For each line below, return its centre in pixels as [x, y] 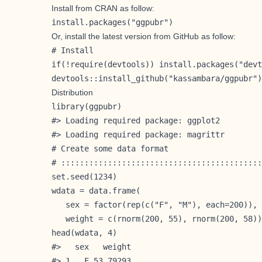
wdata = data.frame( [96, 190]
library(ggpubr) [87, 106]
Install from [73, 8]
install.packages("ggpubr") [112, 22]
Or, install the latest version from [112, 36]
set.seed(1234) [84, 176]
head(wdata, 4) [84, 232]
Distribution [72, 92]
